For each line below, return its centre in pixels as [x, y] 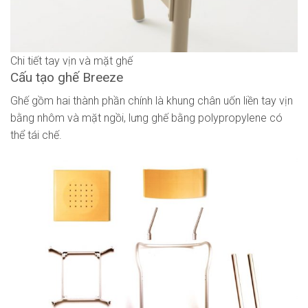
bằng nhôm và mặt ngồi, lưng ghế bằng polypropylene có [146, 118]
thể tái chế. [36, 135]
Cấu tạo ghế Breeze [67, 77]
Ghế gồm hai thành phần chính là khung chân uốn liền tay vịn [152, 101]
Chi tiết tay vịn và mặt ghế [71, 60]
